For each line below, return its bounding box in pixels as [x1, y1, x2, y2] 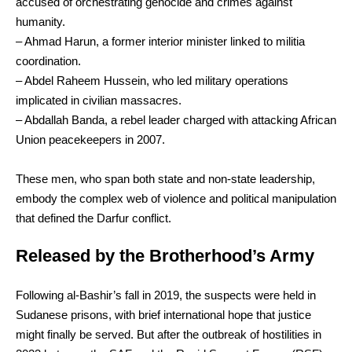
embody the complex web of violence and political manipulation [16, 191, 336, 205]
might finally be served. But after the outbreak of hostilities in [16, 327, 321, 341]
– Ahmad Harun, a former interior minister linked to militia [16, 34, 305, 48]
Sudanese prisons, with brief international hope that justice [16, 307, 311, 321]
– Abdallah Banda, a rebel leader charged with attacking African [16, 112, 336, 126]
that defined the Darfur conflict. [16, 211, 171, 225]
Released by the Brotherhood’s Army [16, 246, 314, 266]
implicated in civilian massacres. [16, 93, 181, 107]
